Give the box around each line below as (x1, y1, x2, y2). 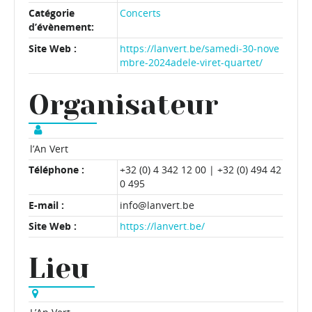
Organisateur (29, 88, 219, 122)
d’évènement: (29, 20, 94, 34)
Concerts (120, 6, 162, 20)
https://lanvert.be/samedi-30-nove (120, 41, 280, 55)
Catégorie (29, 6, 75, 20)
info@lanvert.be (120, 198, 195, 212)
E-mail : (29, 198, 64, 212)
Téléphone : (29, 163, 84, 177)
